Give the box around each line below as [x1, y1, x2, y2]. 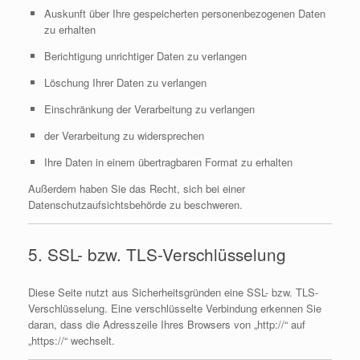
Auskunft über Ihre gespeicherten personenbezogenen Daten [43, 5, 325, 21]
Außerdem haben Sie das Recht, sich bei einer [28, 180, 245, 196]
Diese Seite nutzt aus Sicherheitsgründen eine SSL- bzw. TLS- [28, 284, 318, 300]
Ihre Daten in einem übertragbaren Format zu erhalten [43, 153, 292, 170]
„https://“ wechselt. [28, 332, 115, 348]
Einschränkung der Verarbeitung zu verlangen [43, 100, 255, 117]
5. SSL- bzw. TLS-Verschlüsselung [28, 241, 286, 266]
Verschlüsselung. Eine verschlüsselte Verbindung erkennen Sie [28, 300, 321, 316]
